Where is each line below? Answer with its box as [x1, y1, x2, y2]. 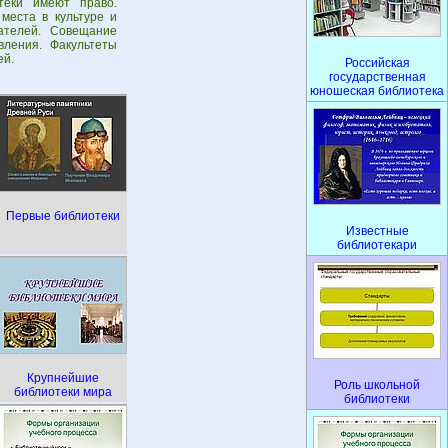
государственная [328, 70, 426, 84]
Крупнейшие [27, 371, 99, 385]
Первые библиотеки [6, 209, 120, 223]
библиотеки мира [14, 385, 112, 399]
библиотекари [337, 238, 417, 252]
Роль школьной [334, 378, 420, 392]
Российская [344, 56, 410, 70]
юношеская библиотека [310, 84, 444, 98]
